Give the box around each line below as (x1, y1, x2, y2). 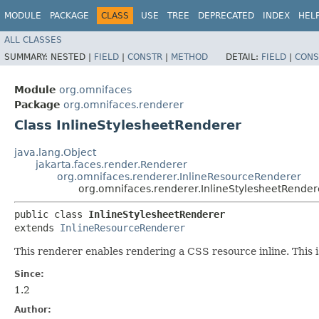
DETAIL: (226, 51, 261, 62)
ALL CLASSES (4, 34, 62, 45)
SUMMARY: (4, 51, 51, 62)
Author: (14, 304, 51, 315)
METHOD (171, 51, 208, 62)
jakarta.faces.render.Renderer (36, 158, 187, 170)
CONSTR (127, 51, 162, 62)
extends (14, 221, 60, 234)
